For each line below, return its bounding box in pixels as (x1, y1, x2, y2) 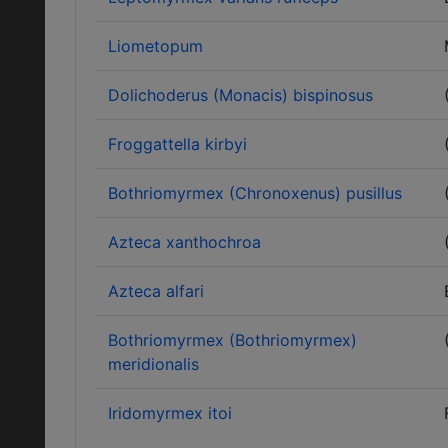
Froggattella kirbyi (108, 134, 247, 154)
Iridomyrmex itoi (108, 403, 232, 423)
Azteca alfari (108, 281, 204, 301)
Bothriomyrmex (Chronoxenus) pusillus (108, 183, 402, 203)
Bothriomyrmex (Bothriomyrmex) (108, 330, 357, 350)
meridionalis (108, 354, 199, 374)
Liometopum (108, 36, 203, 56)
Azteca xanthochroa (108, 232, 261, 252)
